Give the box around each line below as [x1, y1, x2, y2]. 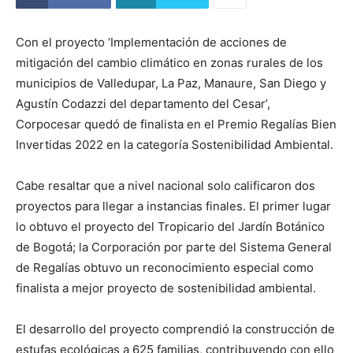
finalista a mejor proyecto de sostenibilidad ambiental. [16, 281, 316, 296]
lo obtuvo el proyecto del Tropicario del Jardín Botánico [16, 219, 325, 235]
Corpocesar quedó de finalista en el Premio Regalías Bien [16, 117, 336, 132]
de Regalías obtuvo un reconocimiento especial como [16, 260, 314, 276]
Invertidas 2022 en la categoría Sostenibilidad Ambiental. [16, 137, 333, 153]
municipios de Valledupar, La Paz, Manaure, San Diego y [16, 76, 326, 91]
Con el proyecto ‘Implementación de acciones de [16, 35, 287, 50]
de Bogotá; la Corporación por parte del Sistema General [16, 240, 332, 255]
